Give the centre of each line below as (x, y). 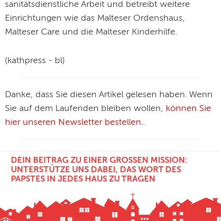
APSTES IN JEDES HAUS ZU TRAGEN (80, 179)
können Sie (188, 109)
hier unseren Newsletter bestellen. (74, 123)
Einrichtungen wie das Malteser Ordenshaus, (95, 18)
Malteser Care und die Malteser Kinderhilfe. (91, 32)
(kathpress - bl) (35, 61)
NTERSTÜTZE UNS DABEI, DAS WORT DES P (96, 170)
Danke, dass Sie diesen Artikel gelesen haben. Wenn (109, 95)
